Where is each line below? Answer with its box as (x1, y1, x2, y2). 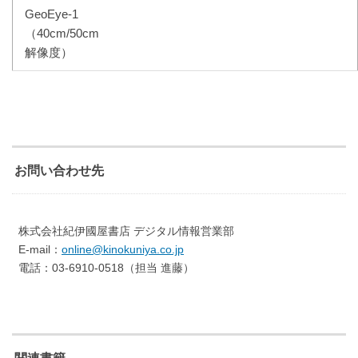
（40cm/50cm (25, 26, 99, 40)
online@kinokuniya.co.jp (62, 242, 184, 256)
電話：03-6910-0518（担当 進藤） (12, 261, 194, 274)
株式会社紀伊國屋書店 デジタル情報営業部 (12, 224, 234, 237)
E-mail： (12, 242, 62, 256)
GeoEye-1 (25, 7, 78, 21)
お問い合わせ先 (14, 163, 104, 177)
